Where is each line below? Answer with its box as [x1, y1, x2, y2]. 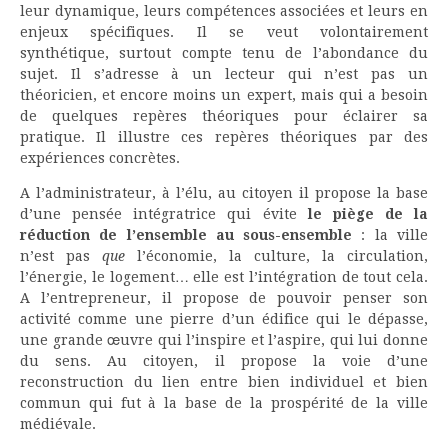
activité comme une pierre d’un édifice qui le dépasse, [20, 311, 428, 328]
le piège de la [307, 206, 428, 223]
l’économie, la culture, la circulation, [125, 248, 428, 265]
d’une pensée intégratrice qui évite [20, 206, 308, 223]
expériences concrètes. [20, 150, 180, 167]
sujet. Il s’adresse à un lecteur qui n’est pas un [20, 66, 428, 83]
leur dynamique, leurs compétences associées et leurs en [20, 3, 428, 20]
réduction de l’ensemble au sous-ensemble [20, 227, 353, 244]
